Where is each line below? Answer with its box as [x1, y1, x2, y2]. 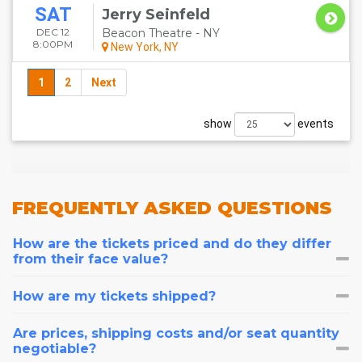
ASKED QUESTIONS [144, 197, 332, 219]
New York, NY [108, 40, 179, 53]
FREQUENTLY [12, 197, 144, 219]
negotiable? [13, 341, 96, 356]
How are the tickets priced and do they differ [13, 236, 331, 251]
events [295, 117, 334, 130]
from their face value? [13, 251, 168, 267]
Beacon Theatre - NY [102, 26, 220, 40]
